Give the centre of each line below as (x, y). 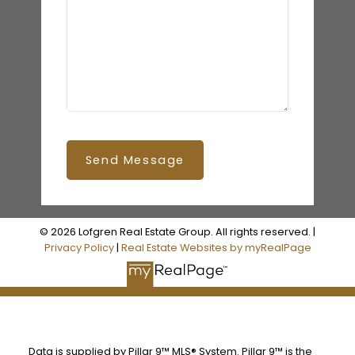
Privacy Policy (79, 248)
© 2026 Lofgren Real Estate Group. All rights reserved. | (177, 232)
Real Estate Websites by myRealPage (216, 248)
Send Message (135, 160)
